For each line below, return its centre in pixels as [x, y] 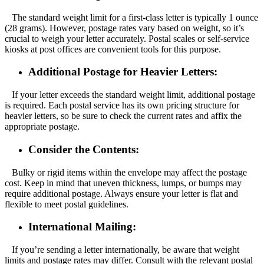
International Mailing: [82, 227]
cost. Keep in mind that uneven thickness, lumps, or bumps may [123, 183]
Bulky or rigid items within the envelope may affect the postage [126, 172]
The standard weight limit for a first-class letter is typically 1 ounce [131, 17]
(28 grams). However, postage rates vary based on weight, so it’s [124, 28]
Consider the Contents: [84, 149]
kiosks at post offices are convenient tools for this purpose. [113, 49]
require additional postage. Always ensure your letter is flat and [121, 193]
